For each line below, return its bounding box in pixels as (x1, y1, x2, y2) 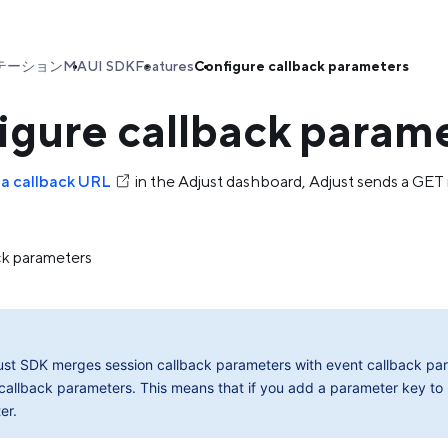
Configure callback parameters (194, 58, 409, 74)
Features (135, 58, 194, 74)
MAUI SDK (63, 58, 135, 74)
